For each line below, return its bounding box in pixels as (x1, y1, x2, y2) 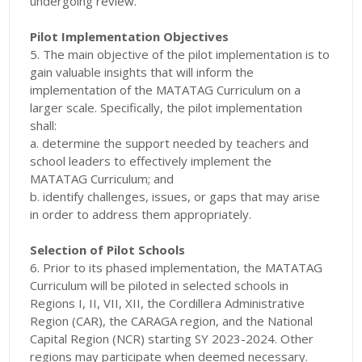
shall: (30, 117, 57, 134)
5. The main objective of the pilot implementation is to (30, 46, 330, 63)
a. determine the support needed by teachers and (30, 135, 309, 152)
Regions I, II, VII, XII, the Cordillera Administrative (30, 295, 305, 312)
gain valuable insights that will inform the (30, 64, 255, 81)
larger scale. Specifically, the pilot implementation (30, 99, 303, 116)
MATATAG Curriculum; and (30, 170, 175, 187)
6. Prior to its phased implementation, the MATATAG (30, 259, 323, 276)
